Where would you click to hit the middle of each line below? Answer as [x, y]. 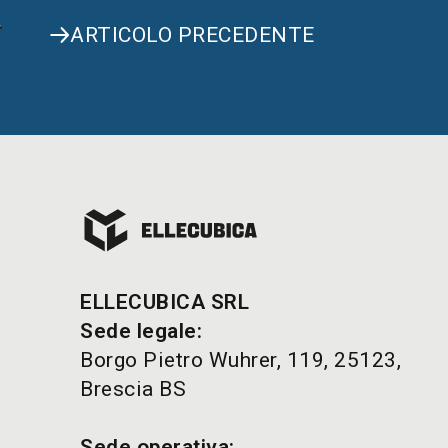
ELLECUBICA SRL [164, 302]
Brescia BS [133, 389]
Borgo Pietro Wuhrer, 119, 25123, [240, 360]
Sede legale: [141, 331]
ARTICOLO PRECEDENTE [192, 34]
